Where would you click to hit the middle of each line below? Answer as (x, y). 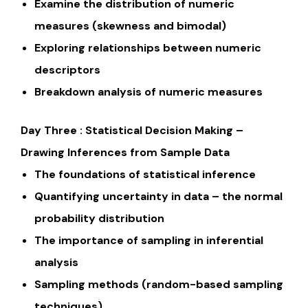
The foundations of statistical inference (145, 175)
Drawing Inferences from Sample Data (125, 153)
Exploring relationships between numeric (148, 48)
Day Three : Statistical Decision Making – (132, 131)
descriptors (67, 70)
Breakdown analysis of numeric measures (148, 92)
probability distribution (99, 219)
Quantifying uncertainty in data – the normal (158, 197)
